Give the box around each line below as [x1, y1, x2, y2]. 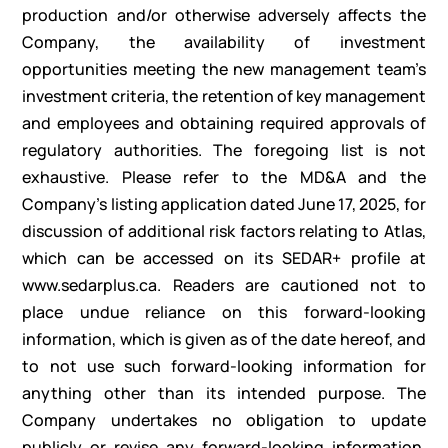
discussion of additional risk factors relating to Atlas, [22, 220, 426, 243]
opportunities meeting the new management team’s [22, 58, 426, 81]
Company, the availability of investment [22, 31, 426, 54]
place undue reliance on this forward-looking [22, 301, 426, 324]
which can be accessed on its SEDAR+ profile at [22, 247, 426, 270]
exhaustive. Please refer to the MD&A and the [22, 166, 426, 189]
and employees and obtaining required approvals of [22, 112, 426, 135]
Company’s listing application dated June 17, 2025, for [22, 193, 426, 216]
